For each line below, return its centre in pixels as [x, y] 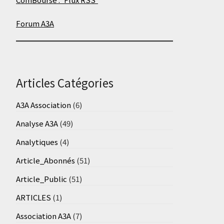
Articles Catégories [64, 82]
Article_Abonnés [45, 160]
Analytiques [37, 141]
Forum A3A [35, 23]
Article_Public [41, 178]
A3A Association [43, 104]
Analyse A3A [37, 123]
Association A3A [43, 215]
